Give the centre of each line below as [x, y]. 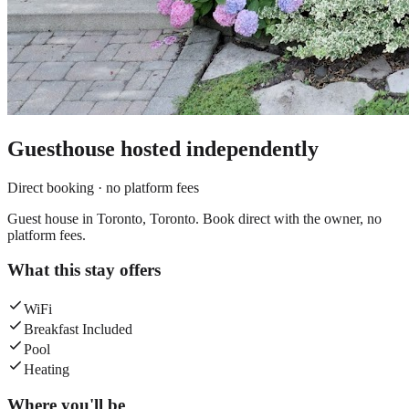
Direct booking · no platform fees [103, 187]
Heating [47, 370]
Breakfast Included [78, 330]
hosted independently [217, 148]
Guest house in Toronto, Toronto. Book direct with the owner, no [194, 218]
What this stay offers [84, 270]
